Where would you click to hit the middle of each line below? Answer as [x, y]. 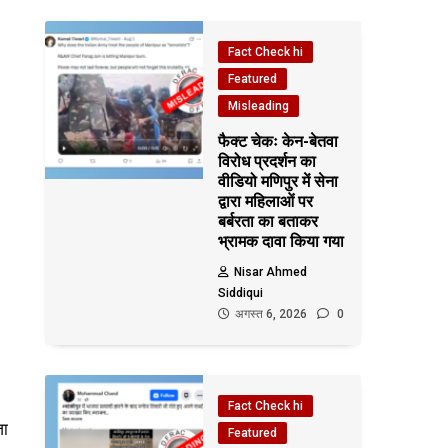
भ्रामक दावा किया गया [281, 241]
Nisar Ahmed [271, 272]
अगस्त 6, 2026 [271, 314]
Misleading [259, 106]
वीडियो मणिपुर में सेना [278, 181]
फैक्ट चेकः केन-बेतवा [278, 141]
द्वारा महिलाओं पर [266, 201]
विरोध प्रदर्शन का [267, 161]
